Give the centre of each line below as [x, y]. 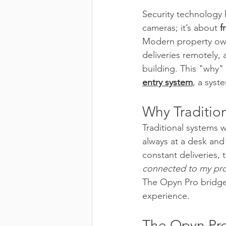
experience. [166, 195]
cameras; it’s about [181, 27]
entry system [167, 82]
